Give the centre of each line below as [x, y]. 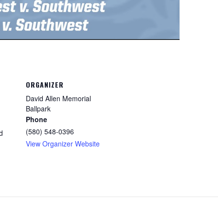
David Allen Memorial [58, 98]
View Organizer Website [63, 144]
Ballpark [38, 109]
